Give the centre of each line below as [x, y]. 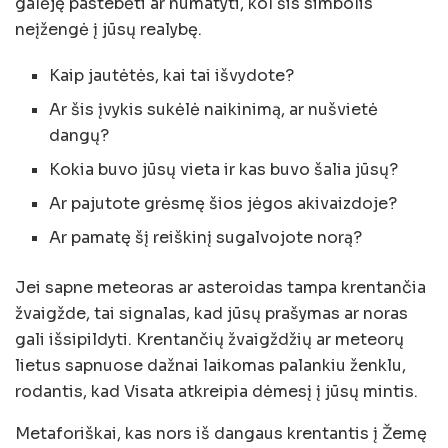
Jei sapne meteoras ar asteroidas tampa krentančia [220, 287]
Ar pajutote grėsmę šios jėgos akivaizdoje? [223, 203]
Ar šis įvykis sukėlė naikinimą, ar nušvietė [214, 109]
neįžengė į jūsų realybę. [108, 29]
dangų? [79, 135]
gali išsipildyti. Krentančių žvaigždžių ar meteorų [209, 339]
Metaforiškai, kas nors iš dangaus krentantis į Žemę [221, 433]
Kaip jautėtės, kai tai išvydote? [172, 75]
